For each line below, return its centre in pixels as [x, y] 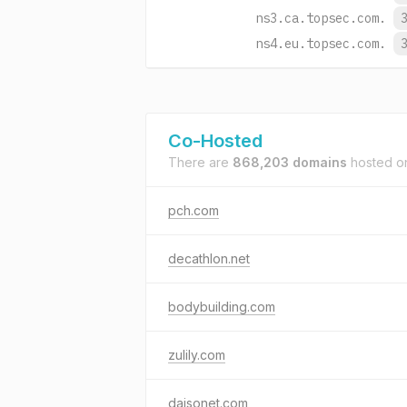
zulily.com [197, 355]
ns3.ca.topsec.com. [321, 18]
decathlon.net [209, 258]
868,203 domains [290, 162]
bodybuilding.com [222, 307]
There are [200, 162]
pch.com [194, 210]
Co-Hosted [215, 141]
